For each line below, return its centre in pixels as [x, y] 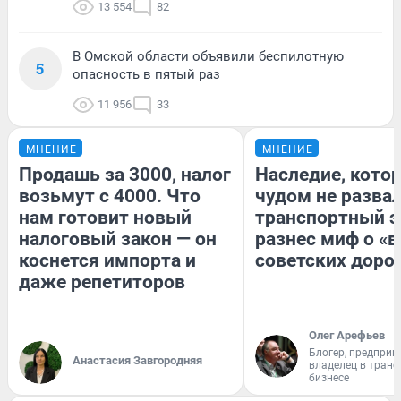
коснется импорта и [107, 260]
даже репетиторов [102, 282]
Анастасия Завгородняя [137, 360]
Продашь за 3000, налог [125, 174]
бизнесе [329, 377]
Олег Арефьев [347, 335]
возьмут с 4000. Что [110, 196]
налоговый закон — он [118, 239]
